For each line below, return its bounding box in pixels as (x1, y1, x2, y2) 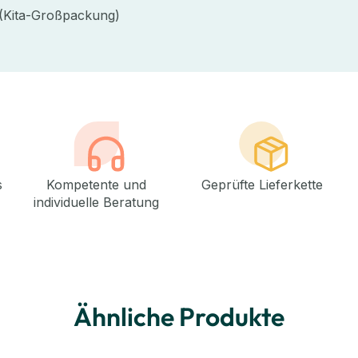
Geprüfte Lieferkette (201, 176, 323, 193)
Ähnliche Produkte (74, 300, 284, 332)
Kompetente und (46, 176, 146, 193)
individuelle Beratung (33, 193, 159, 210)
